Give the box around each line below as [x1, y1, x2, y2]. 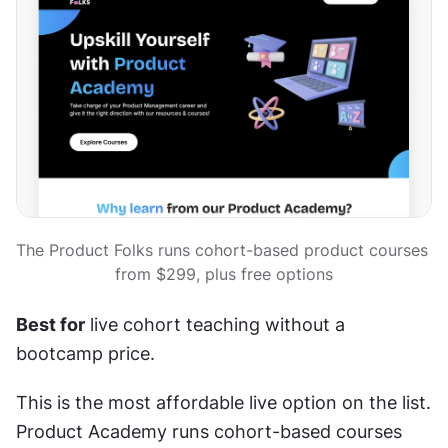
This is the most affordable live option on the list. [16, 392, 431, 414]
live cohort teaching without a [85, 314, 345, 336]
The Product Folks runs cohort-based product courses [16, 240, 428, 261]
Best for [16, 314, 85, 336]
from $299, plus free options [115, 264, 333, 285]
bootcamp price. [16, 343, 155, 365]
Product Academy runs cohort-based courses [16, 421, 402, 443]
